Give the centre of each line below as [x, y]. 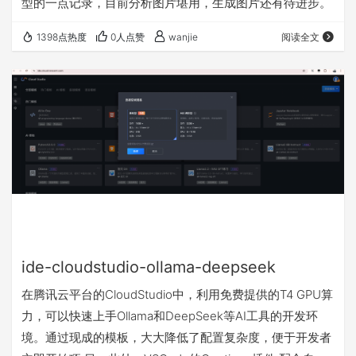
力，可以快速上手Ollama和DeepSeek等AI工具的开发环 [170, 315]
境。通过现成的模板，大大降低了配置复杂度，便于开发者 [176, 337]
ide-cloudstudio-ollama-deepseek [149, 267]
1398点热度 [62, 37]
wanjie [183, 37]
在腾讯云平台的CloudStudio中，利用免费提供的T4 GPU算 [177, 294]
